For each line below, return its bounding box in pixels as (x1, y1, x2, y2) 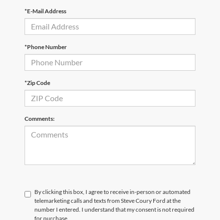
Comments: (25, 114, 55, 122)
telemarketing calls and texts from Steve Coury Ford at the (34, 196, 181, 204)
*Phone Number (25, 43, 67, 51)
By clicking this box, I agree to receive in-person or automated (34, 188, 191, 195)
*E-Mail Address (25, 7, 66, 15)
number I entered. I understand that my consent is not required (34, 205, 194, 213)
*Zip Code (25, 79, 50, 86)
